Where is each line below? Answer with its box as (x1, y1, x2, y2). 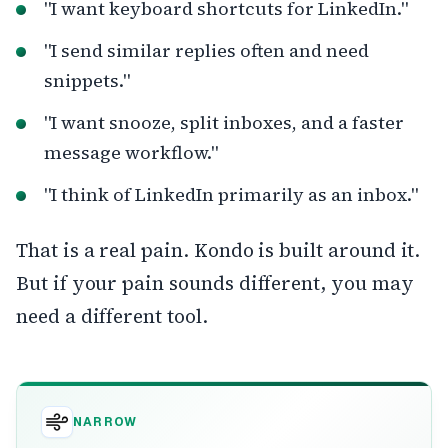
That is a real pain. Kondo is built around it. (16, 236, 421, 263)
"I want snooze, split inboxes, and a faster (44, 109, 404, 135)
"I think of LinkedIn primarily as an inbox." (44, 181, 418, 207)
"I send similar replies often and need (44, 37, 369, 63)
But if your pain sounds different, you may (16, 269, 414, 296)
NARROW (73, 413, 138, 430)
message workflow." (44, 139, 218, 165)
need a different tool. (16, 302, 208, 329)
